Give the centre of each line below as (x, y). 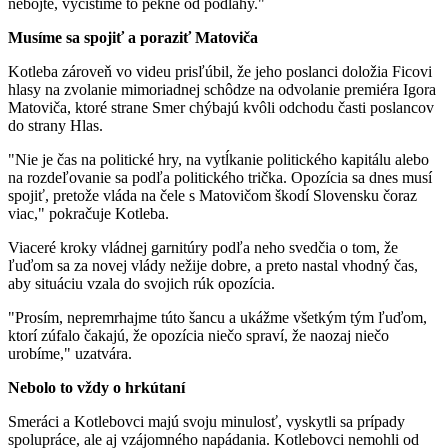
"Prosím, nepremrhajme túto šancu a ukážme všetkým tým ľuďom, (217, 318)
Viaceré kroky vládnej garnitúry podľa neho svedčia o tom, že (203, 248)
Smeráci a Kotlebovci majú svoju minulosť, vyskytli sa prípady (206, 422)
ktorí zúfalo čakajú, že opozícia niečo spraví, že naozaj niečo (198, 336)
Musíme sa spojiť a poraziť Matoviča (133, 38)
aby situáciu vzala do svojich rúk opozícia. (141, 284)
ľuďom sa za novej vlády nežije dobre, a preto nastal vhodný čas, (213, 266)
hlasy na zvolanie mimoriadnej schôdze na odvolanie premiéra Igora (222, 90)
